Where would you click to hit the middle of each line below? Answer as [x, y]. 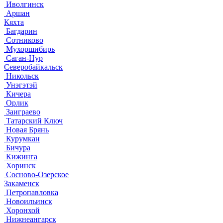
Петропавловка [31, 192]
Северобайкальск [33, 67]
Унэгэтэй [21, 85]
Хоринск [20, 165]
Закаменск [22, 183]
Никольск [21, 76]
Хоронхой [22, 210]
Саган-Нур [23, 58]
